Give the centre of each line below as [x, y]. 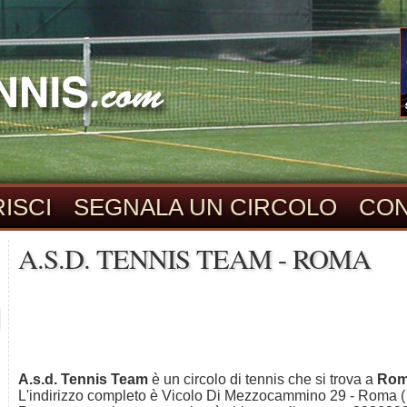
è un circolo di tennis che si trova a [263, 379]
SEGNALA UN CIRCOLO [205, 207]
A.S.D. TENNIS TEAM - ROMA [194, 258]
